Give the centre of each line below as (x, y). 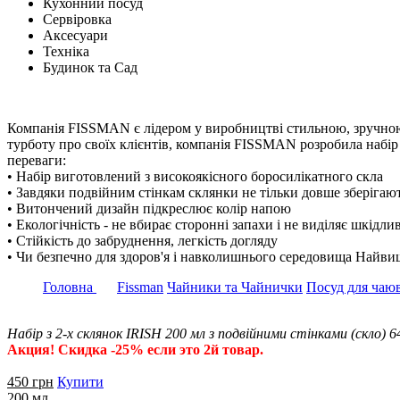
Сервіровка (77, 19)
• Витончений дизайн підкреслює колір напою (149, 208)
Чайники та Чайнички (235, 287)
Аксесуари (75, 35)
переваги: (37, 160)
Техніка (66, 51)
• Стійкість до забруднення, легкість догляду (142, 241)
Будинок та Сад (90, 67)
